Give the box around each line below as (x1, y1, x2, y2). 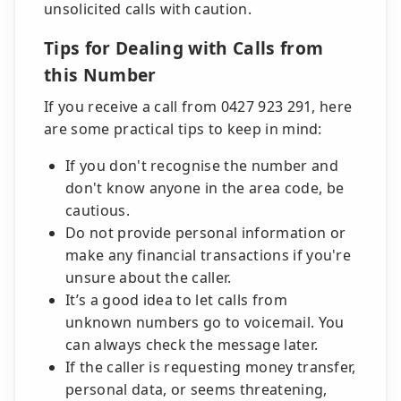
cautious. (65, 200, 130, 220)
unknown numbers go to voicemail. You (65, 312, 345, 332)
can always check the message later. (65, 335, 319, 354)
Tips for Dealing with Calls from (44, 36, 324, 60)
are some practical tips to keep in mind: (44, 119, 322, 139)
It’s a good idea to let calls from (65, 290, 287, 310)
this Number (44, 63, 157, 87)
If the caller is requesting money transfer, (65, 357, 356, 377)
